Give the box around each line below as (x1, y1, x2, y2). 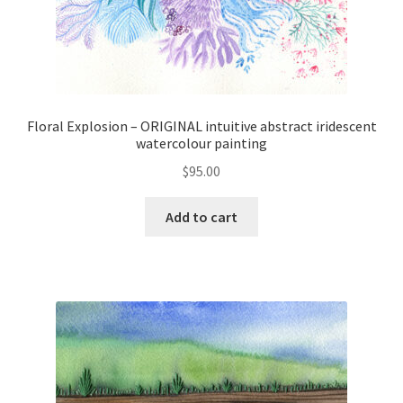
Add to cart (166, 207, 237, 226)
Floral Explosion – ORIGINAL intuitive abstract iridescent (26, 117, 377, 136)
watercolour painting (136, 134, 267, 153)
